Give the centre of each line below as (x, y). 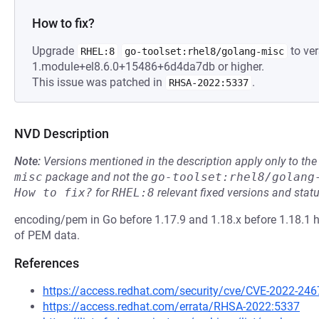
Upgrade (54, 51)
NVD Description (62, 134)
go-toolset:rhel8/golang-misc (204, 51)
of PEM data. (47, 235)
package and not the (97, 177)
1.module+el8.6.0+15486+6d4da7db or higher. (148, 67)
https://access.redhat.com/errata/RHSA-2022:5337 (171, 307)
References (47, 263)
